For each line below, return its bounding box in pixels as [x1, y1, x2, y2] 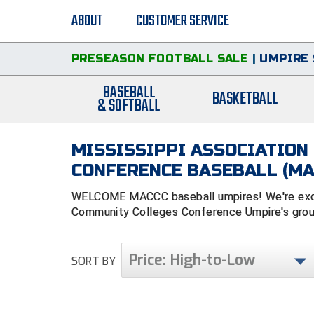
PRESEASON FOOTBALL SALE [71, 52, 249, 65]
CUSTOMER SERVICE [136, 9, 229, 33]
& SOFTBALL [97, 93, 161, 119]
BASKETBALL [212, 86, 278, 113]
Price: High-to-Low [129, 250, 255, 270]
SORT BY [71, 254, 116, 268]
